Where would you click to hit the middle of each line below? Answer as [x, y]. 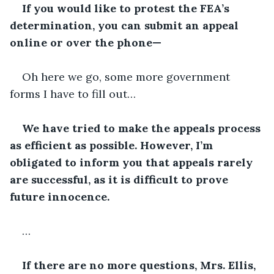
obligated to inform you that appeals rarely [133, 162]
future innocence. [60, 196]
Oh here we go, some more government [128, 76]
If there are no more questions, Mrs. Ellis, [140, 265]
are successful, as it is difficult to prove [120, 179]
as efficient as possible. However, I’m [113, 145]
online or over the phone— [86, 42]
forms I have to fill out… [73, 94]
